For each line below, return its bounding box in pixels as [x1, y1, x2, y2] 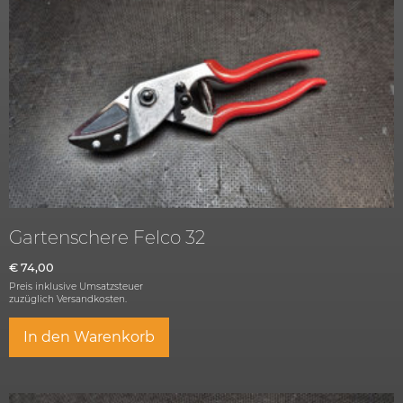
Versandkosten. [57, 293, 127, 306]
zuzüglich [9, 293, 57, 306]
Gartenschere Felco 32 [9, 227, 205, 249]
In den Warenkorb [23, 328, 155, 346]
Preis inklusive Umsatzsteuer [9, 281, 143, 293]
